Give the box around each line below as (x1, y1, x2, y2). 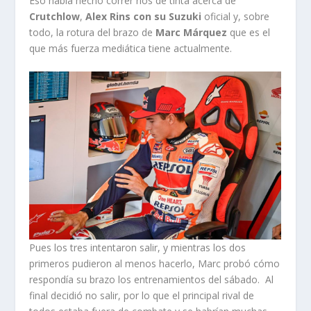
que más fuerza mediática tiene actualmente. (29, 41, 233, 55)
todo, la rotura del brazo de (29, 25, 156, 39)
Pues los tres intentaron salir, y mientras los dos (29, 241, 246, 255)
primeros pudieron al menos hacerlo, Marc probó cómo (29, 257, 280, 271)
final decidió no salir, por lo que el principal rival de (29, 289, 255, 303)
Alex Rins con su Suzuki (85, 9, 205, 23)
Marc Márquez (155, 25, 228, 39)
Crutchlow (29, 9, 81, 23)
